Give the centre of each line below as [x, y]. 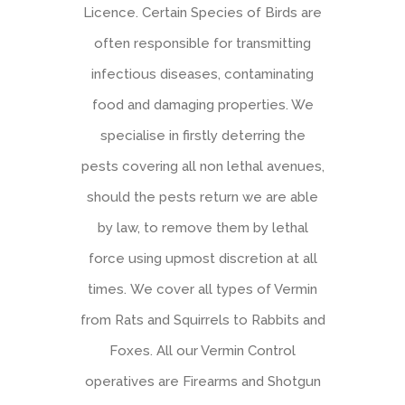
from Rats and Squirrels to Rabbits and [202, 320]
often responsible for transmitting [202, 43]
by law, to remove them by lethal [202, 227]
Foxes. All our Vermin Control [202, 350]
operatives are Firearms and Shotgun [202, 381]
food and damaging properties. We [202, 104]
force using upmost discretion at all [202, 258]
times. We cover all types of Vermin [202, 289]
